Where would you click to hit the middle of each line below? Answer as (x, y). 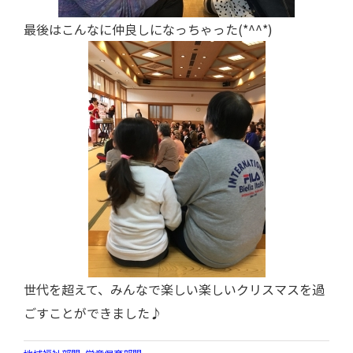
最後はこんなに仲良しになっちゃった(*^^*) (148, 29)
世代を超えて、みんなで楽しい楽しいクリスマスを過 (174, 289)
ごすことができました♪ (93, 313)
